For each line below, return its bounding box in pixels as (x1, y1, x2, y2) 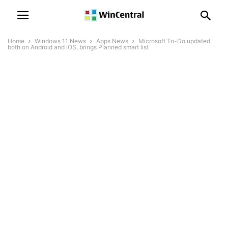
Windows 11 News (35, 37, 86, 45)
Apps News (96, 37, 128, 45)
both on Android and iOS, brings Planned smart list (8, 43, 149, 51)
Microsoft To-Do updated (138, 37, 210, 45)
